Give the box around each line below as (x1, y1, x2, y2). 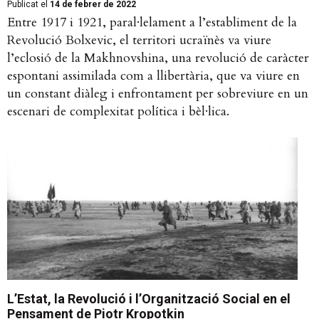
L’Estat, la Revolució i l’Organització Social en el (7, 291, 291, 307)
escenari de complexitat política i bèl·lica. (7, 103, 229, 121)
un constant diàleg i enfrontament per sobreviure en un (7, 85, 308, 103)
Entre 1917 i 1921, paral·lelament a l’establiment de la (7, 14, 297, 32)
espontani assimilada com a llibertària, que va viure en (7, 67, 300, 85)
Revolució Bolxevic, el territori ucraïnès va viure (7, 31, 271, 50)
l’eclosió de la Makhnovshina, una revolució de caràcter (7, 49, 309, 68)
